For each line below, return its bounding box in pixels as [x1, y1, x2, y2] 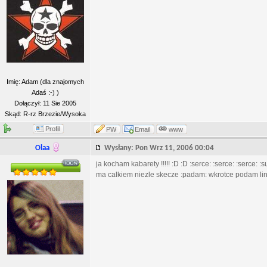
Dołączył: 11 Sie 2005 [14, 100, 76, 107]
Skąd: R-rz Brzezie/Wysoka [5, 110, 86, 117]
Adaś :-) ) [32, 89, 59, 96]
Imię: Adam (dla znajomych [7, 78, 84, 85]
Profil [45, 125, 60, 132]
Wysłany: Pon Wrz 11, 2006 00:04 [104, 144, 219, 152]
